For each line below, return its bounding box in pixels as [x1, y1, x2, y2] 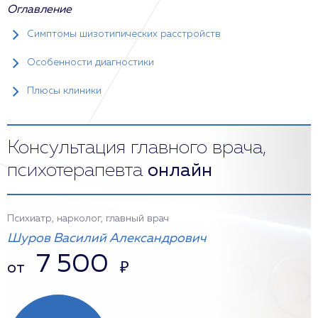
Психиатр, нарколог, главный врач [7, 214, 169, 224]
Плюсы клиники [27, 86, 102, 96]
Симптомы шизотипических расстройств [27, 29, 221, 39]
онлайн [148, 162, 212, 180]
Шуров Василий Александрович [7, 232, 206, 245]
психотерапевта [7, 162, 148, 180]
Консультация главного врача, [7, 139, 266, 158]
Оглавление [7, 4, 72, 16]
